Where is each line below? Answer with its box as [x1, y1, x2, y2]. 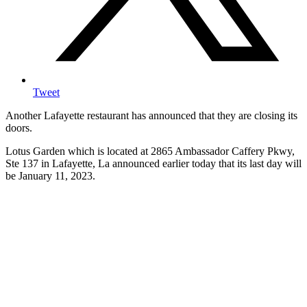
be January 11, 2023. [5, 170, 95, 182]
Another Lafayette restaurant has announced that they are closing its [5, 110, 297, 122]
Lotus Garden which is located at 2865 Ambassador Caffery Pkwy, [5, 145, 295, 158]
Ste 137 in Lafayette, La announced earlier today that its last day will [5, 158, 302, 170]
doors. [5, 122, 32, 134]
